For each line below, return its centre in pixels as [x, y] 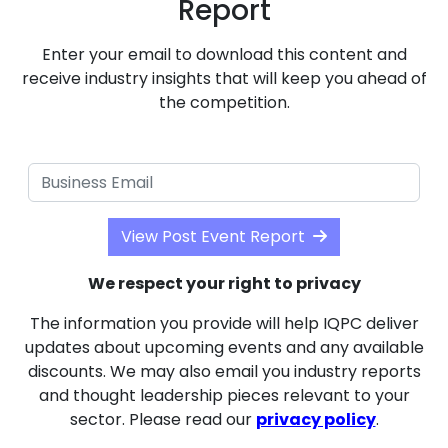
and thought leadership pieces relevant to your [224, 396]
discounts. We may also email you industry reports [224, 372]
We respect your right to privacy [224, 284]
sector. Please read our [162, 420]
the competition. [224, 102]
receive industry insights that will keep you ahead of [224, 78]
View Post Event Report [213, 237]
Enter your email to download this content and [224, 54]
